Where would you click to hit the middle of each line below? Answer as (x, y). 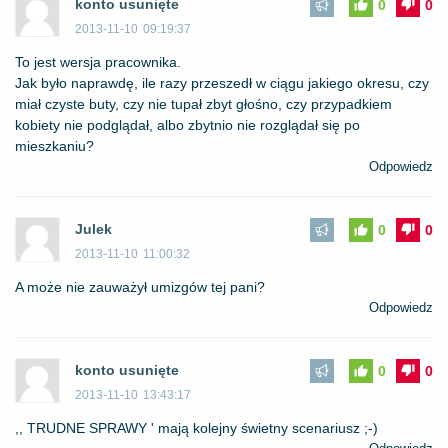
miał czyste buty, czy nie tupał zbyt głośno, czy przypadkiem (203, 104)
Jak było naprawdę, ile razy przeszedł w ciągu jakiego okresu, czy (222, 83)
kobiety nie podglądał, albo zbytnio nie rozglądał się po (187, 125)
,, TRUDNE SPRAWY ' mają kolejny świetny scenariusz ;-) (196, 428)
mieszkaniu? (54, 146)
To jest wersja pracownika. (98, 62)
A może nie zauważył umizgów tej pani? (140, 287)
